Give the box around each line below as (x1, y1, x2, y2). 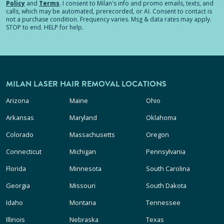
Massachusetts (69, 130, 115, 139)
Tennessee (145, 198, 180, 207)
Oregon (145, 130, 169, 139)
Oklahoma (145, 113, 176, 122)
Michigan (69, 147, 96, 156)
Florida (6, 164, 26, 173)
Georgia (6, 181, 30, 190)
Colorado (6, 130, 33, 139)
